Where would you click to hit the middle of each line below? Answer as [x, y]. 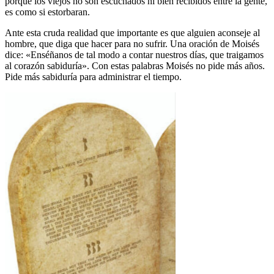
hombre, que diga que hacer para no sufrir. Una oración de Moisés [132, 43]
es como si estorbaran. [47, 12]
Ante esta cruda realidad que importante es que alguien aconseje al [132, 32]
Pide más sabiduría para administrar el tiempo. [93, 76]
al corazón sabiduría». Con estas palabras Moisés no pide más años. [135, 65]
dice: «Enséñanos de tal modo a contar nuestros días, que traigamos [134, 54]
